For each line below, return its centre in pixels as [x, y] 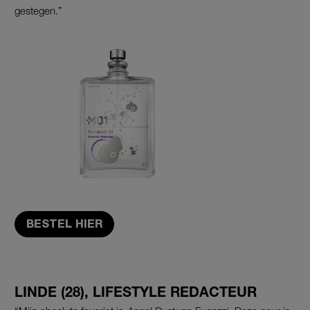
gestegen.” [38, 10]
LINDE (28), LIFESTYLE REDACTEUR [136, 291]
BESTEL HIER [64, 224]
